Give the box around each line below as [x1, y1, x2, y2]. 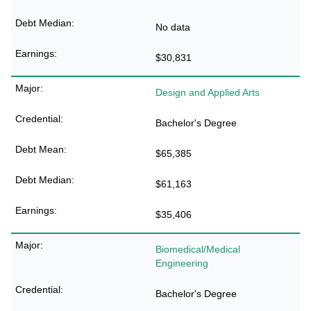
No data [155, 22, 190, 33]
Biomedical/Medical [155, 244, 240, 255]
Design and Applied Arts [155, 87, 260, 98]
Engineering [155, 258, 208, 269]
